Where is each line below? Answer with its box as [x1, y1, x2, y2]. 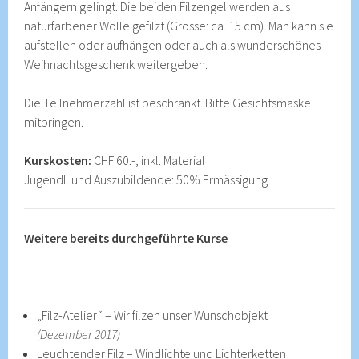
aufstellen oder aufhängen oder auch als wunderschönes [24, 36, 321, 53]
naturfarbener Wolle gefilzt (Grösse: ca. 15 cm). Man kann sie [24, 17, 334, 34]
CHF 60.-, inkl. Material [91, 151, 206, 168]
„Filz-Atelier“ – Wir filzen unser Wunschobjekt [37, 306, 268, 323]
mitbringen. [24, 113, 84, 130]
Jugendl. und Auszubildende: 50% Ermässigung [24, 171, 268, 188]
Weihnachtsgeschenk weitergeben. [24, 55, 208, 72]
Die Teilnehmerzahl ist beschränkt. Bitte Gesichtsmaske [24, 94, 312, 111]
